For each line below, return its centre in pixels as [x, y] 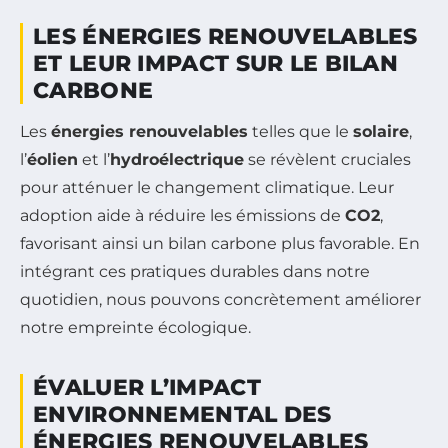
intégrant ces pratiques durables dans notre [195, 272]
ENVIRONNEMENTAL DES [182, 415]
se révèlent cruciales [327, 160]
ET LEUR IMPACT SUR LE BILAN [216, 64]
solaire [381, 132]
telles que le [300, 132]
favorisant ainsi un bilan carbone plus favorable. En [220, 244]
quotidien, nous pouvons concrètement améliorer [220, 300]
